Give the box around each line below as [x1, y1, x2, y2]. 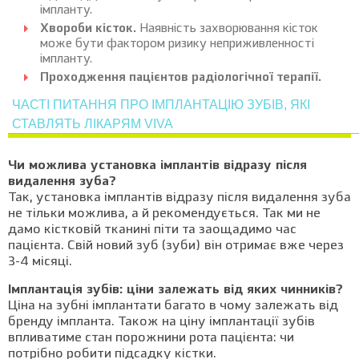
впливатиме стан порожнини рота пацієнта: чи [8, 332, 294, 345]
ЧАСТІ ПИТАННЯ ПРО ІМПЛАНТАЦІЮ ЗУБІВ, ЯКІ [12, 98, 310, 111]
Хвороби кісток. [40, 23, 136, 35]
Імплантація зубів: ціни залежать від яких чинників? [8, 284, 343, 296]
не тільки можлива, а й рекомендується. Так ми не [8, 208, 321, 220]
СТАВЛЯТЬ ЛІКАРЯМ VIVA [12, 117, 173, 131]
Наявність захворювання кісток [136, 23, 318, 35]
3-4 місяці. [8, 256, 72, 268]
